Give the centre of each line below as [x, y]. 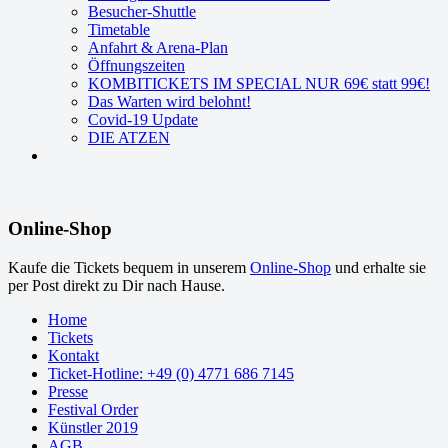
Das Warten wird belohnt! [169, 102]
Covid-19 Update [143, 120]
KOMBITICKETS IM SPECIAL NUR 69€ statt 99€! [259, 84]
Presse [68, 391]
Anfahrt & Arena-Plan [158, 48]
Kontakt [73, 355]
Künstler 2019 [93, 427]
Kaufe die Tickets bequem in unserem [129, 267]
